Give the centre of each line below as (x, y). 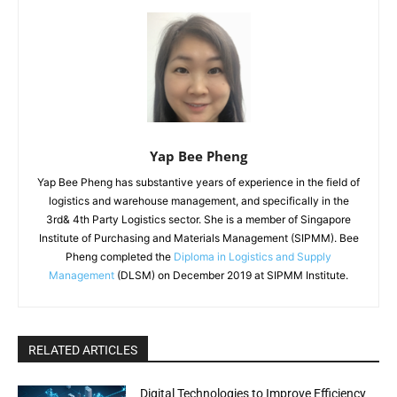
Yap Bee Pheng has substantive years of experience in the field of (198, 183)
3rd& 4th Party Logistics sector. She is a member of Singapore (198, 220)
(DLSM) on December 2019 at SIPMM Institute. (231, 276)
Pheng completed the (120, 257)
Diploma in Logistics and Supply (253, 257)
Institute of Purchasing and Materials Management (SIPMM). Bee (198, 238)
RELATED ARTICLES (83, 350)
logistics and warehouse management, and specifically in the (198, 201)
